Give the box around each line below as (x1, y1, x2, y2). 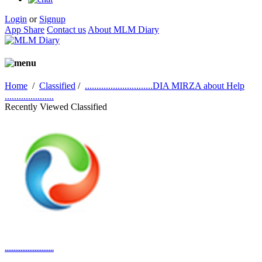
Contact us (47, 24, 86, 35)
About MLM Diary (88, 24, 159, 35)
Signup (39, 13, 65, 24)
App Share (5, 24, 44, 35)
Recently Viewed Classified (5, 102, 107, 112)
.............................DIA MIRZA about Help (85, 81, 244, 91)
